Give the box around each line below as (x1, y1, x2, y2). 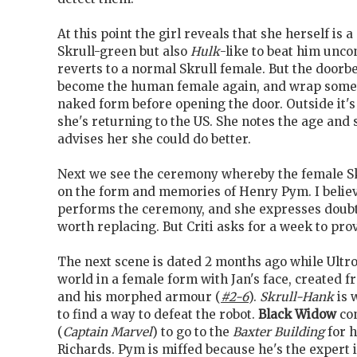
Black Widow (258, 307, 336, 323)
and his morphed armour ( (57, 289, 221, 305)
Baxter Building (233, 324, 324, 340)
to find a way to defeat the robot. (57, 307, 258, 323)
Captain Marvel (63, 324, 152, 340)
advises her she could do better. (57, 131, 251, 147)
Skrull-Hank (260, 289, 334, 305)
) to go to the (152, 324, 233, 340)
